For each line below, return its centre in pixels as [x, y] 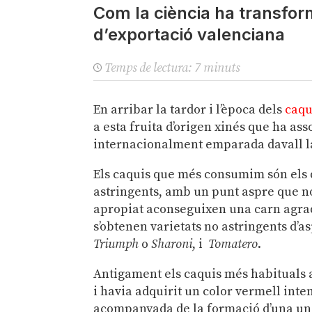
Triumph [116, 244]
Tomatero [233, 244]
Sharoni [172, 244]
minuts [222, 68]
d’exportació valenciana [189, 34]
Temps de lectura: [148, 68]
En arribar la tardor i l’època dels [189, 110]
